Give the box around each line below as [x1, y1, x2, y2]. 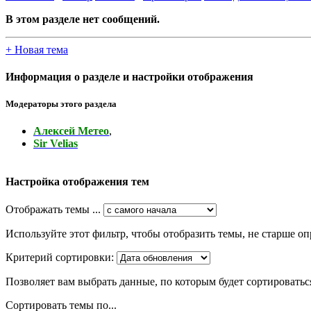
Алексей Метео [33, 125, 109, 137]
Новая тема [12, 43, 68, 56]
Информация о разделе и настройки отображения [6, 70, 253, 83]
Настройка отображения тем [6, 176, 149, 188]
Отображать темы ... [6, 203, 101, 215]
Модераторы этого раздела [6, 99, 117, 109]
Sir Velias [33, 137, 78, 150]
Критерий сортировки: [6, 251, 114, 263]
